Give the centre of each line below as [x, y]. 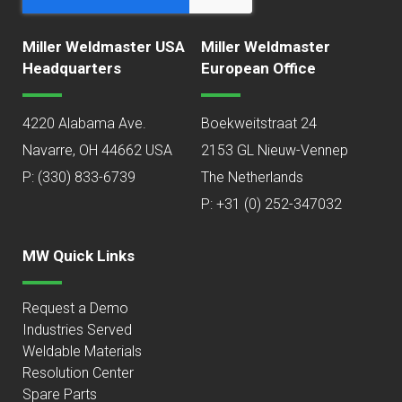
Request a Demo [75, 309]
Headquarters [72, 69]
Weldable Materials [82, 352]
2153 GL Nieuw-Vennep [275, 151]
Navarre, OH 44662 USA [97, 151]
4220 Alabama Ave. [84, 124]
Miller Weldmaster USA [104, 47]
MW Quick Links [79, 256]
